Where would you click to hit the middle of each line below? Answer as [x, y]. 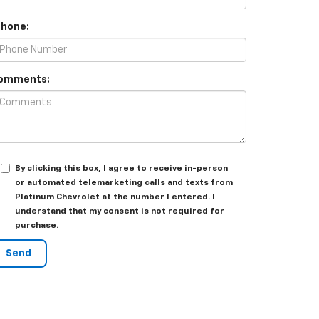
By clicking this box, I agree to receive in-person [121, 169]
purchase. [37, 226]
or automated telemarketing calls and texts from [124, 183]
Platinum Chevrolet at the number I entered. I [115, 198]
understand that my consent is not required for [120, 212]
